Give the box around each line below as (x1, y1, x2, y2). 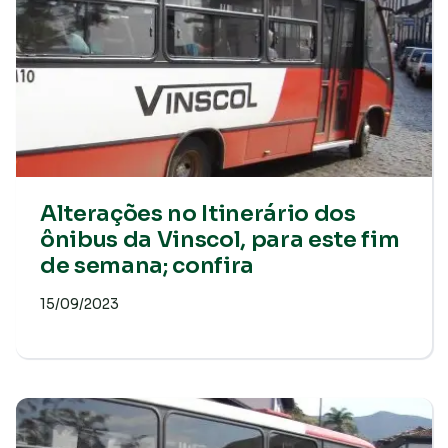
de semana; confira (40, 252, 255, 279)
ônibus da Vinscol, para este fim (40, 226, 400, 253)
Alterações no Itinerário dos (40, 200, 356, 227)
